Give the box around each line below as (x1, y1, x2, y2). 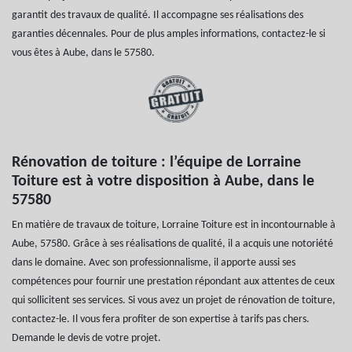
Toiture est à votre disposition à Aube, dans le (12, 173, 314, 189)
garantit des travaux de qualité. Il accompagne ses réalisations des (12, 9, 303, 21)
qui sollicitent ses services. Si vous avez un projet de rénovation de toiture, (12, 294, 335, 306)
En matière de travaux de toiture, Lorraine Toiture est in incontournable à (12, 218, 335, 231)
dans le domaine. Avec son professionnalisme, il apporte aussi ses (12, 256, 295, 269)
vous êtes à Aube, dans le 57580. (12, 46, 155, 59)
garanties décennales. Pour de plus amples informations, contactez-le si (12, 27, 325, 40)
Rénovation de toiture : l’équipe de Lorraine (12, 154, 301, 170)
